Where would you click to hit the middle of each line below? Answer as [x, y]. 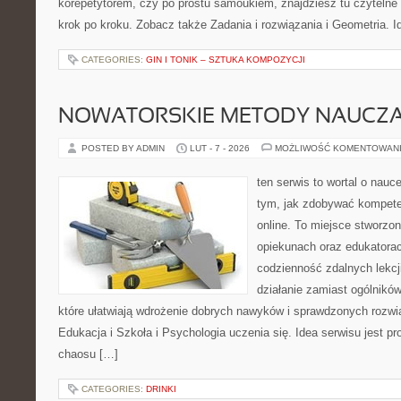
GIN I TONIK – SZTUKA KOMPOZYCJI [226, 60]
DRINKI [161, 389]
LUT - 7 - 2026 [220, 148]
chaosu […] [88, 354]
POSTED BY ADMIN [124, 148]
